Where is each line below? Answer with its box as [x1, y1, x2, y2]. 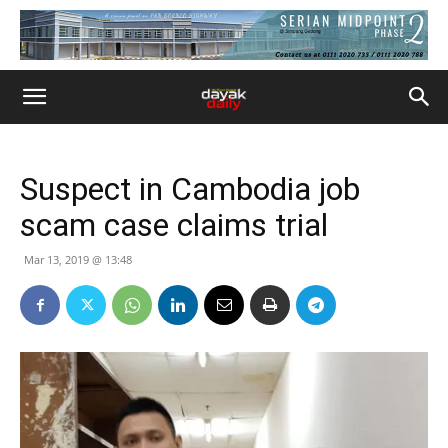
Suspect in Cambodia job [20, 170, 360, 208]
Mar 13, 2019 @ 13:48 [24, 252, 132, 267]
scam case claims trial [20, 206, 328, 244]
